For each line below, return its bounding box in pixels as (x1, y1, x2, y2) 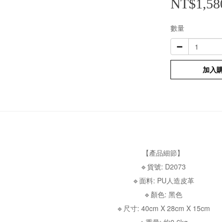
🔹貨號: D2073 (140, 162, 186, 171)
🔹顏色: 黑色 (144, 189, 182, 199)
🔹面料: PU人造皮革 (132, 175, 194, 185)
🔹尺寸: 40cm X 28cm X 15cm (116, 203, 210, 213)
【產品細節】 (142, 148, 184, 158)
